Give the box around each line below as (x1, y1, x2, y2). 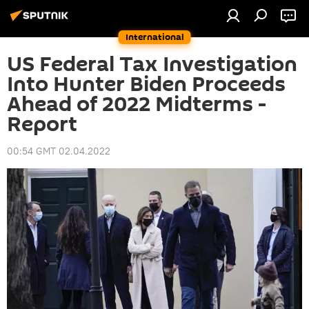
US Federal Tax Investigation (7, 50, 297, 79)
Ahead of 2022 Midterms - (7, 90, 266, 119)
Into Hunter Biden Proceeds (7, 70, 286, 99)
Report (7, 110, 77, 139)
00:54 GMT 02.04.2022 (7, 145, 110, 157)
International (125, 30, 184, 43)
